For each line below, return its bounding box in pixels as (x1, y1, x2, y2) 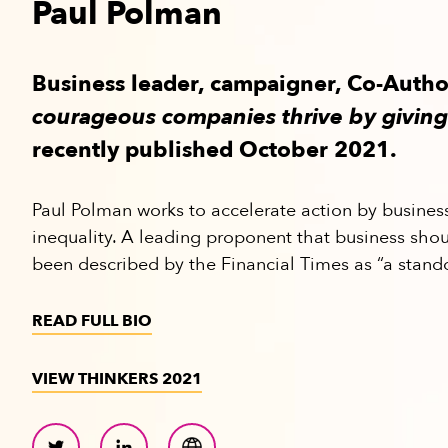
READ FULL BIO (32, 310, 152, 333)
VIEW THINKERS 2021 (32, 367, 202, 390)
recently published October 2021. (32, 135, 397, 166)
